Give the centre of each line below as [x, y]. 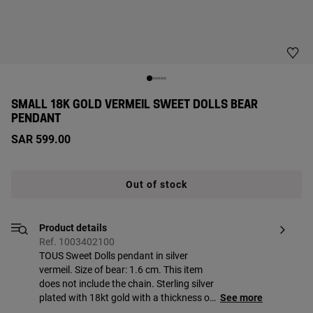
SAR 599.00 [41, 139]
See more [241, 298]
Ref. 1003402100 [77, 242]
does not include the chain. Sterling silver [126, 284]
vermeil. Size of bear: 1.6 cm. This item [121, 270]
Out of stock [156, 184]
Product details [73, 228]
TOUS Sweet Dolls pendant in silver [114, 256]
